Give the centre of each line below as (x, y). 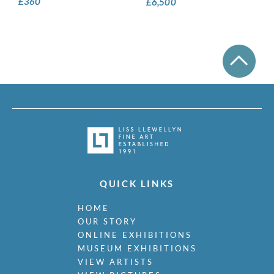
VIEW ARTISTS (115, 262)
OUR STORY (107, 222)
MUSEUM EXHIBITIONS (137, 249)
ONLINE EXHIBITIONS (135, 235)
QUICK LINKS (137, 184)
